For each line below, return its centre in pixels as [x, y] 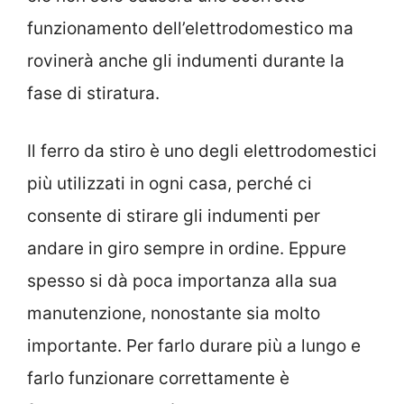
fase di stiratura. [93, 93]
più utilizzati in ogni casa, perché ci [170, 184]
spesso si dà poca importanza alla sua [182, 281]
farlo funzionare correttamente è [158, 379]
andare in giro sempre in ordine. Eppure [187, 249]
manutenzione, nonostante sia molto [174, 314]
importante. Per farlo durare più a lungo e [194, 346]
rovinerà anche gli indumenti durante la [186, 60]
